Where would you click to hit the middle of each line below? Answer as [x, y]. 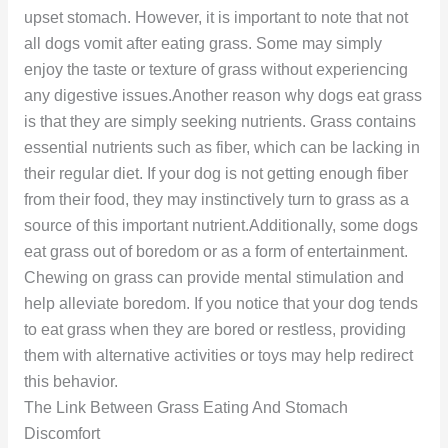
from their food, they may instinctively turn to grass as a [216, 200]
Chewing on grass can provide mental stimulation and [213, 278]
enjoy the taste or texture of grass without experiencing [215, 70]
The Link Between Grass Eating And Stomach [185, 408]
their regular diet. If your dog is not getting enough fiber [215, 174]
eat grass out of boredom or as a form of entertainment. [215, 252]
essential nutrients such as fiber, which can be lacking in [221, 148]
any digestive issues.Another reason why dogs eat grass [222, 96]
